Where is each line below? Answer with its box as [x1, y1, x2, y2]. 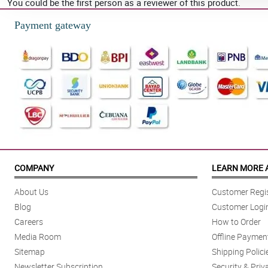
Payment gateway [14, 19, 91, 32]
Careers [14, 216, 43, 228]
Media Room [14, 231, 61, 243]
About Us [14, 186, 48, 198]
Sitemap [14, 246, 45, 258]
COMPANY [14, 162, 54, 174]
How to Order [212, 216, 261, 228]
